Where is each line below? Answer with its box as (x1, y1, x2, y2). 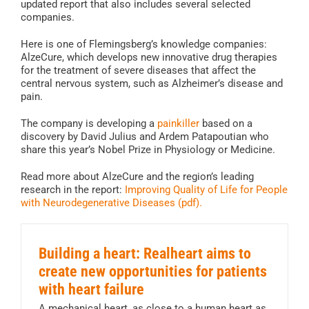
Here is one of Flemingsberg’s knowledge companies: (21, 38, 267, 51)
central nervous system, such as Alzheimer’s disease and (21, 77, 283, 90)
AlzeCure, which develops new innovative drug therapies (21, 51, 277, 64)
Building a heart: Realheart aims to (39, 245, 251, 263)
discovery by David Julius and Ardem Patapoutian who (21, 130, 269, 143)
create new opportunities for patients (39, 263, 267, 281)
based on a (199, 117, 252, 130)
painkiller (157, 117, 199, 130)
